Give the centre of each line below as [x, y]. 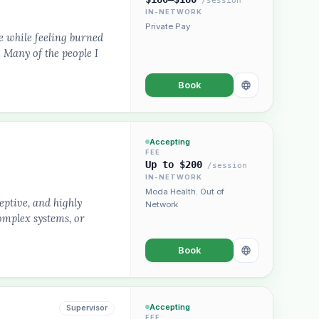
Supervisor [87, 308]
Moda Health [171, 192]
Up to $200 [174, 164]
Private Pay [168, 26]
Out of [212, 192]
